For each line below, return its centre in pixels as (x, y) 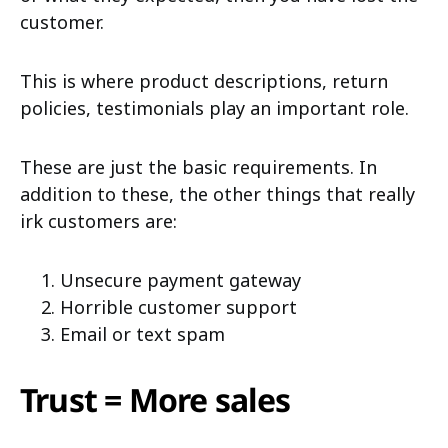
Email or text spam (142, 334)
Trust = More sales (159, 399)
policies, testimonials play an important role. (217, 108)
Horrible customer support (178, 307)
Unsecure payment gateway (180, 280)
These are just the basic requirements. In (198, 167)
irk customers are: (98, 221)
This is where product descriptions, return (204, 81)
